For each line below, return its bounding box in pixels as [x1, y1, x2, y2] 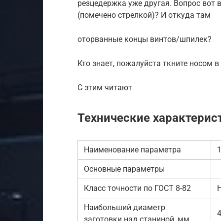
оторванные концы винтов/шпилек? [77, 35, 212, 44]
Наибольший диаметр [84, 203, 165, 212]
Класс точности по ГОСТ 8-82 [84, 184, 191, 193]
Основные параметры [84, 164, 165, 174]
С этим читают [77, 83, 132, 92]
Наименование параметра [84, 145, 181, 154]
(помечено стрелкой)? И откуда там [77, 10, 211, 20]
